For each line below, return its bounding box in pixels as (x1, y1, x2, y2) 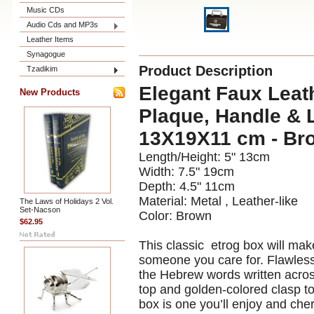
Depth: (139, 179, 176, 193)
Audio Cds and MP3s (27, 20, 98, 29)
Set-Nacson (20, 205, 60, 214)
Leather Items (27, 35, 74, 43)
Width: (139, 165, 175, 179)
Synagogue (27, 50, 65, 58)
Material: (139, 194, 187, 208)
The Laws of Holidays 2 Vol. (20, 197, 114, 205)
